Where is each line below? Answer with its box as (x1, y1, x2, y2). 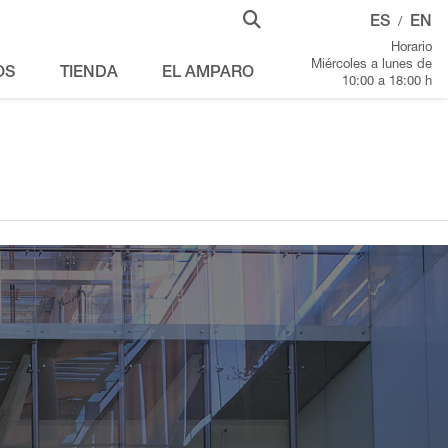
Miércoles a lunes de (311, 59, 432, 72)
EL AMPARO (161, 66, 254, 82)
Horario (391, 42, 432, 55)
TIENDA (59, 66, 118, 82)
